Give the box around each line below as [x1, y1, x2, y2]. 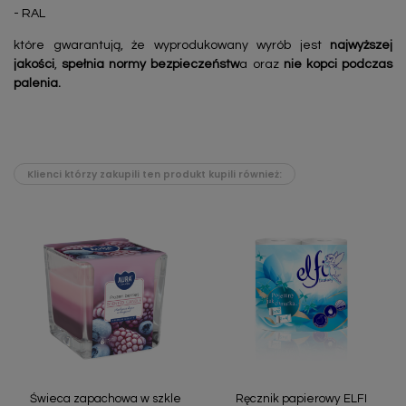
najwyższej [330, 39, 392, 53]
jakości [14, 58, 54, 72]
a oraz [239, 58, 284, 72]
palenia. [14, 77, 61, 91]
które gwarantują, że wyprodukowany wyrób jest [14, 39, 330, 53]
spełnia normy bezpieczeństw [62, 58, 240, 72]
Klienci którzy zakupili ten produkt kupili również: [27, 167, 282, 181]
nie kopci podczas [283, 58, 393, 72]
